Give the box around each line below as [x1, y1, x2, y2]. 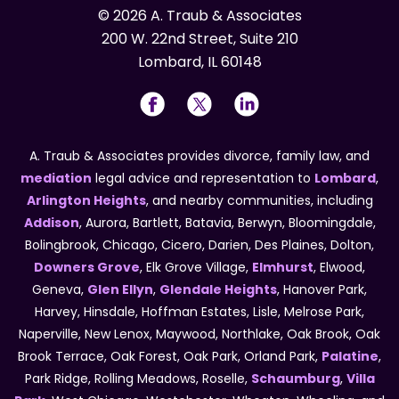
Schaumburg [250, 370, 340, 388]
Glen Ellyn [87, 281, 153, 299]
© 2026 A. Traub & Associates [97, 5, 302, 27]
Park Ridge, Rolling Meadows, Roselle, [24, 370, 251, 388]
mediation [20, 169, 92, 188]
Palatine [322, 347, 379, 366]
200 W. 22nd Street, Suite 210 [101, 28, 298, 50]
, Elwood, [313, 258, 365, 277]
